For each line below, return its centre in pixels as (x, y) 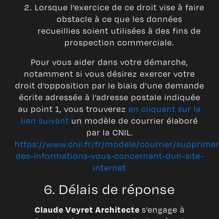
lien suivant (45, 121)
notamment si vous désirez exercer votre (109, 74)
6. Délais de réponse (109, 189)
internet (109, 168)
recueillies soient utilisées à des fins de (119, 31)
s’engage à (163, 210)
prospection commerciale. (119, 43)
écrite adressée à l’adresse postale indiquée (109, 97)
